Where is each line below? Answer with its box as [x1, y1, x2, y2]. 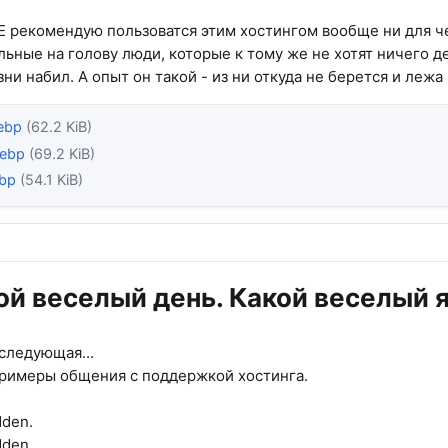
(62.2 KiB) [26, 117, 92, 135]
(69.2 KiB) [29, 144, 95, 162]
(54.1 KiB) [20, 171, 83, 189]
